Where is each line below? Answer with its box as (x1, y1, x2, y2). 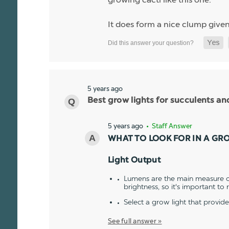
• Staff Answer (145, 122, 192, 130)
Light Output (108, 156, 161, 165)
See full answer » (108, 216, 162, 225)
